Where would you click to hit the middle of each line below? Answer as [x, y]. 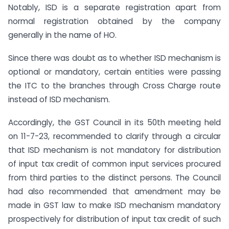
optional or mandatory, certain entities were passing [114, 72]
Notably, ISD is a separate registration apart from [114, 8]
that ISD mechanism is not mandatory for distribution [114, 150]
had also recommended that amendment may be [114, 191]
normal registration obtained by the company [114, 21]
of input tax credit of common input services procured [114, 164]
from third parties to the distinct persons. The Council [114, 177]
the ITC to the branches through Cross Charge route [114, 85]
